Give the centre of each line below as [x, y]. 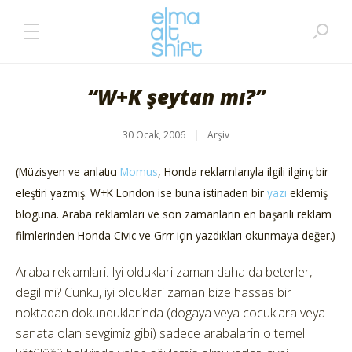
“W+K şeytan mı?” [176, 97]
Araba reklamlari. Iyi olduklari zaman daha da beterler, [164, 272]
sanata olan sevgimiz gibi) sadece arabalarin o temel [160, 333]
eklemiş [307, 193]
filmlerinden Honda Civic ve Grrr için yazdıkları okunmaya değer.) [176, 235]
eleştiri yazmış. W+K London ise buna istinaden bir [141, 193]
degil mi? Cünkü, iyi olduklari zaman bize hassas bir [154, 292]
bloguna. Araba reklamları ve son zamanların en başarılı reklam [174, 214]
